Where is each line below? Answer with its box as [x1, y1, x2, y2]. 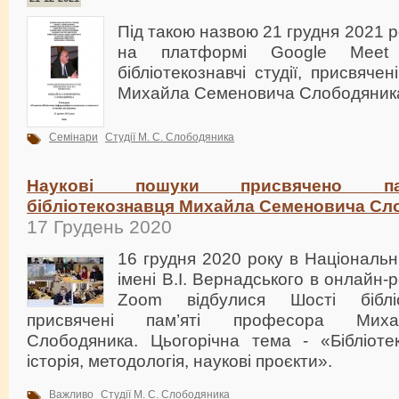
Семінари [49, 131, 98, 144]
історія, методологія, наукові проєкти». [27, 351, 332, 371]
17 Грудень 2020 [27, 216, 172, 238]
